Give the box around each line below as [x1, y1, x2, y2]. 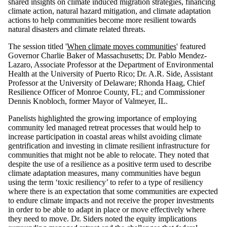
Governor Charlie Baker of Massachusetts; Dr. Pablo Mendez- [8, 51, 207, 60]
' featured [176, 42, 206, 51]
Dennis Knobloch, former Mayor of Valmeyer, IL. [8, 97, 168, 106]
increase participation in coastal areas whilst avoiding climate [8, 132, 202, 141]
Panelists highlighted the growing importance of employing [8, 114, 197, 123]
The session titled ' [8, 42, 67, 51]
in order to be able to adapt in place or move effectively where [8, 205, 206, 214]
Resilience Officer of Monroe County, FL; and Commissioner [8, 88, 205, 97]
